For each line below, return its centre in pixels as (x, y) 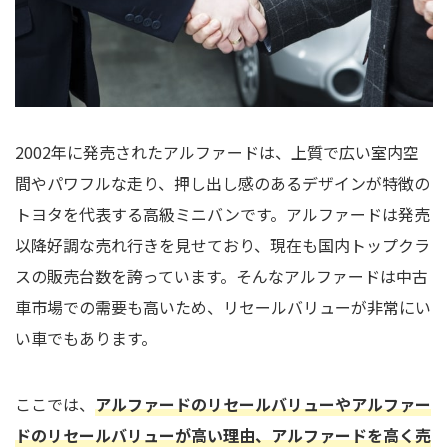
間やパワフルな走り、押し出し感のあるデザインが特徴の (222, 182)
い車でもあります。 (86, 337)
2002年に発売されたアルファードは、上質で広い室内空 (217, 151)
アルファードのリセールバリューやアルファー (263, 403)
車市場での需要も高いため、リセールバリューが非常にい (223, 306)
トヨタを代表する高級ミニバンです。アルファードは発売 (222, 213)
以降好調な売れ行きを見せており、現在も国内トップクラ (222, 244)
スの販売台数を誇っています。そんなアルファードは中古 (221, 275)
